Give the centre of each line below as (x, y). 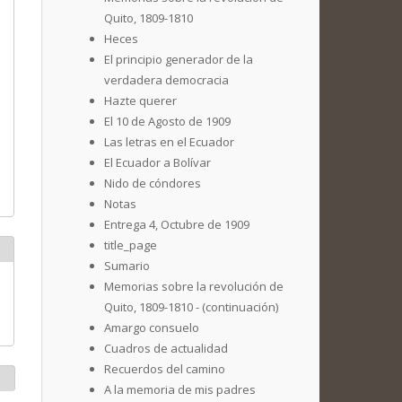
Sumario (127, 266)
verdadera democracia (166, 80)
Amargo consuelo (152, 328)
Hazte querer (140, 100)
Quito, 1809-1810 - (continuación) (191, 307)
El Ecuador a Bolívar (157, 162)
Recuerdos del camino (165, 369)
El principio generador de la (179, 59)
